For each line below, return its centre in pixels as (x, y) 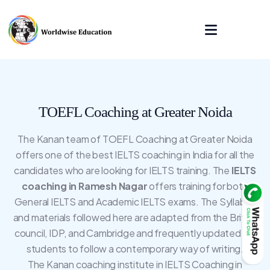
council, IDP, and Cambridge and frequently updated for (135, 233)
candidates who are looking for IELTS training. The (123, 170)
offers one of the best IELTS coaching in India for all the (135, 155)
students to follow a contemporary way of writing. (135, 249)
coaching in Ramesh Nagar (85, 186)
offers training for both (198, 186)
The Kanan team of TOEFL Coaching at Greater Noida (135, 139)
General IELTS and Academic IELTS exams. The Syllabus (135, 202)
